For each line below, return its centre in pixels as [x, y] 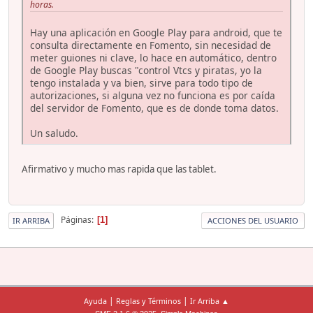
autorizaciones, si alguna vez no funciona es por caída [153, 96]
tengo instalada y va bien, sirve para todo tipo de [141, 83]
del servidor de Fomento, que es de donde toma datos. [154, 108]
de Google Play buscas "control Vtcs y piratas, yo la [146, 71]
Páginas [76, 220]
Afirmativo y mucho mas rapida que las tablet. [119, 169]
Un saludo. [54, 133]
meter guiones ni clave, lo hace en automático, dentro [153, 58]
